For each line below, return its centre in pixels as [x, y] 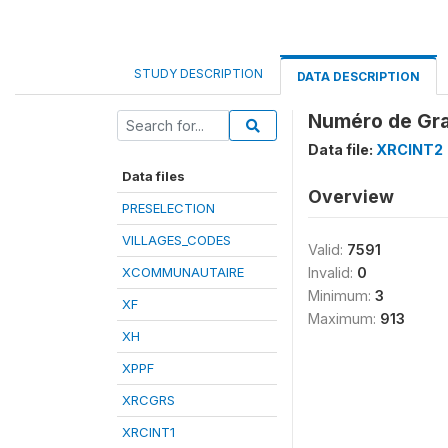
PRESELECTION [168, 208]
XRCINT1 [148, 432]
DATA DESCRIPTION [358, 76]
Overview [351, 196]
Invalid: [332, 272]
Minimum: [341, 295]
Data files [153, 176]
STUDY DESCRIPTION [198, 73]
